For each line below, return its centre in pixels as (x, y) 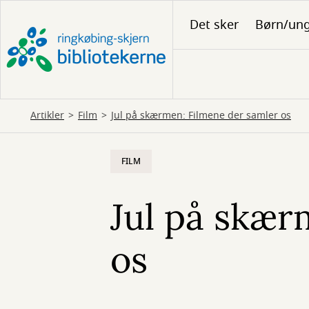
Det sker (214, 25)
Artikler (47, 116)
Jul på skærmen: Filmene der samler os (201, 116)
